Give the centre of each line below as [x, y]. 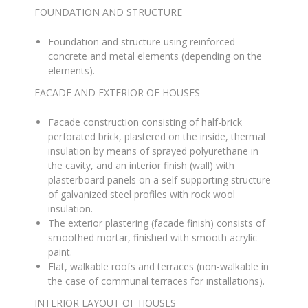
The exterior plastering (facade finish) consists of [157, 223]
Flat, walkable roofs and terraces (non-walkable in [158, 266]
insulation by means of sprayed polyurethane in [153, 151]
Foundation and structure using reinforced [142, 42]
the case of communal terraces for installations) [155, 281]
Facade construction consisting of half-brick [145, 122]
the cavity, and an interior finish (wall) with [141, 165]
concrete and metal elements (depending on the [155, 56]
